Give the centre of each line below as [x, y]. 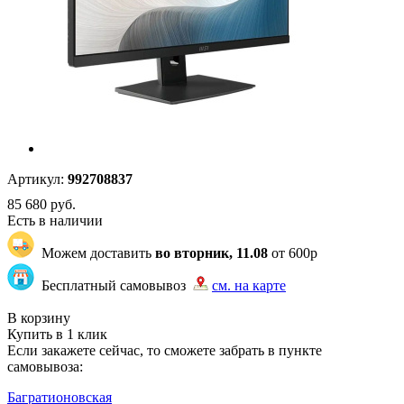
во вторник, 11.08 [211, 253]
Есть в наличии [55, 220]
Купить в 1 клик [57, 334]
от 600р [293, 253]
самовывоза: [45, 367]
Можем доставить [95, 253]
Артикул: [36, 179]
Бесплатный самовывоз [114, 285]
